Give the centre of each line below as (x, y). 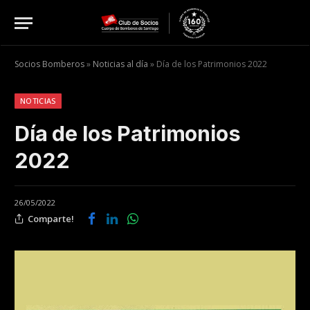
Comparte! (51, 218)
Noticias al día (120, 64)
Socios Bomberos (49, 64)
